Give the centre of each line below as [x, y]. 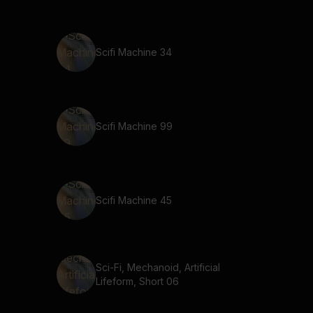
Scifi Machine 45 [134, 200]
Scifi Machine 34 [134, 52]
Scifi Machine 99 [134, 126]
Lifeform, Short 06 [137, 281]
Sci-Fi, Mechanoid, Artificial [158, 267]
